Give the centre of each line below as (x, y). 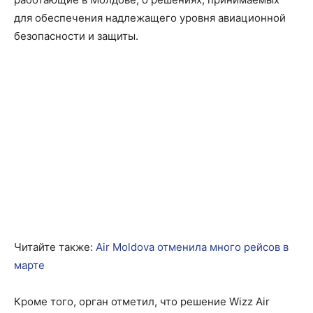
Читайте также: (55, 247)
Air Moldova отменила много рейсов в (192, 247)
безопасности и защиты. (76, 36)
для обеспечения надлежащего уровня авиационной (150, 18)
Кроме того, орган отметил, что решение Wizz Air (142, 302)
